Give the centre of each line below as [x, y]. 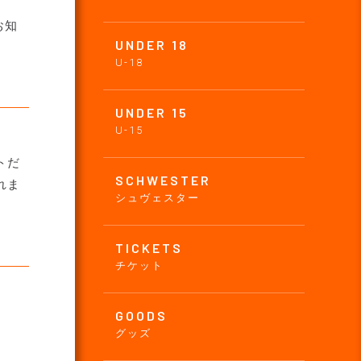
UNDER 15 [152, 112]
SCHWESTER [163, 180]
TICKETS [149, 247]
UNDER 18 [152, 44]
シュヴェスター [158, 197]
